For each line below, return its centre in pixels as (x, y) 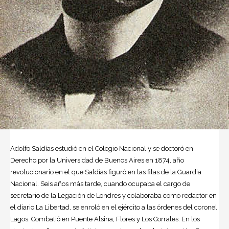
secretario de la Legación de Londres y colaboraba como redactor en (113, 195)
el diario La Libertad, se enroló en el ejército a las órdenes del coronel (114, 207)
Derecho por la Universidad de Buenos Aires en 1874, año (97, 160)
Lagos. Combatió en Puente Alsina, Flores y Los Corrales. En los (105, 219)
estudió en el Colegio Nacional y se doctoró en (123, 148)
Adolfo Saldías (32, 148)
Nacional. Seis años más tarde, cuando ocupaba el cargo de (100, 184)
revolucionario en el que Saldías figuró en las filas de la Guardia (106, 172)
